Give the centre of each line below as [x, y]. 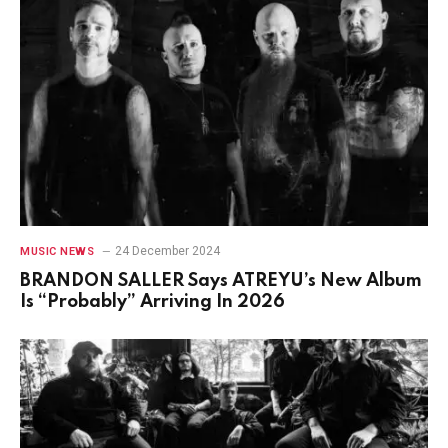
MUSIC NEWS [57, 251]
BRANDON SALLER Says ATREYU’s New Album [221, 280]
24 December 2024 [167, 250]
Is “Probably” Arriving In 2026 [152, 301]
